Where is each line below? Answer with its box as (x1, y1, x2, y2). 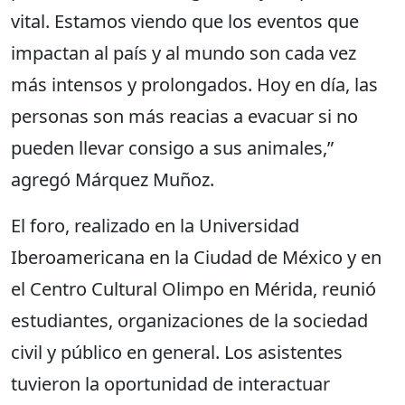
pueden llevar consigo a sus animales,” (11, 136, 334, 161)
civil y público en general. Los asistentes (11, 340, 343, 365)
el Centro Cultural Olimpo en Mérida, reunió (11, 277, 376, 302)
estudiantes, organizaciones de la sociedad (11, 308, 368, 334)
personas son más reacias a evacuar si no (11, 104, 358, 129)
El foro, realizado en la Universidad (11, 213, 299, 239)
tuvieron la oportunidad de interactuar (11, 372, 330, 397)
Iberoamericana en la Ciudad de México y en (11, 245, 381, 270)
